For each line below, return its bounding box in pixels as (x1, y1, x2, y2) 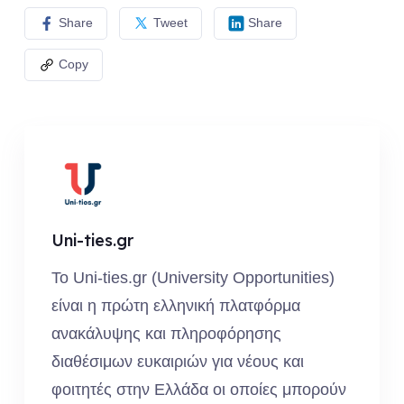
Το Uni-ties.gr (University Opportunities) (50, 268, 335, 287)
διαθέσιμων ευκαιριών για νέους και (50, 352, 304, 371)
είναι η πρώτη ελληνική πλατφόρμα (50, 296, 300, 315)
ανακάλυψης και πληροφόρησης (50, 324, 281, 343)
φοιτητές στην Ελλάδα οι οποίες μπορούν (50, 380, 346, 399)
